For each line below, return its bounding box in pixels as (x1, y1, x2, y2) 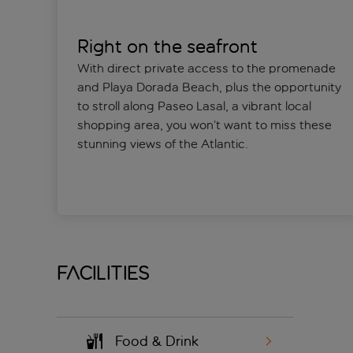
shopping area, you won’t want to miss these (76, 117, 332, 133)
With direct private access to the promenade (76, 61, 336, 76)
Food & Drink (115, 333, 199, 351)
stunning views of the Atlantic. (76, 136, 248, 152)
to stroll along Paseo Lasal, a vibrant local (76, 98, 311, 114)
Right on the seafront (76, 35, 258, 58)
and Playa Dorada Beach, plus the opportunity (76, 80, 341, 95)
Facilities (57, 262, 150, 284)
